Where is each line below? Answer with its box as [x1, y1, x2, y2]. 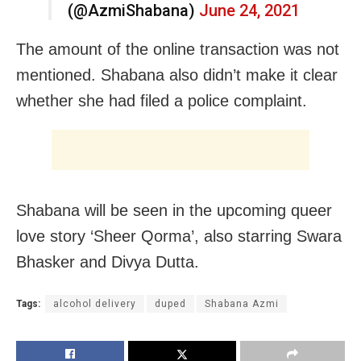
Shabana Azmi [205, 297, 279, 309]
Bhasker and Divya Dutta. [16, 252, 199, 271]
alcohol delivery [53, 297, 136, 309]
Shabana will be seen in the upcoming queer [16, 201, 332, 219]
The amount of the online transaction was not [16, 39, 339, 58]
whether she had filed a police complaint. [16, 91, 307, 110]
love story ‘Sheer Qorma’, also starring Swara [16, 226, 342, 245]
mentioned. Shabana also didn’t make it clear [16, 65, 338, 84]
